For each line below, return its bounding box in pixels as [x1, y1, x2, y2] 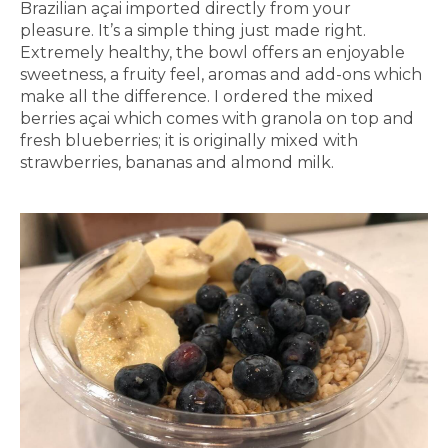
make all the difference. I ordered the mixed [20, 86, 374, 106]
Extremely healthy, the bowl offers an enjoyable [20, 42, 405, 62]
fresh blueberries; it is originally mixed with [20, 130, 358, 150]
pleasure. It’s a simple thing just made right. [20, 20, 366, 40]
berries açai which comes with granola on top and [20, 108, 414, 128]
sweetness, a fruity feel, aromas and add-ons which [20, 64, 422, 84]
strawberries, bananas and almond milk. [20, 152, 334, 172]
